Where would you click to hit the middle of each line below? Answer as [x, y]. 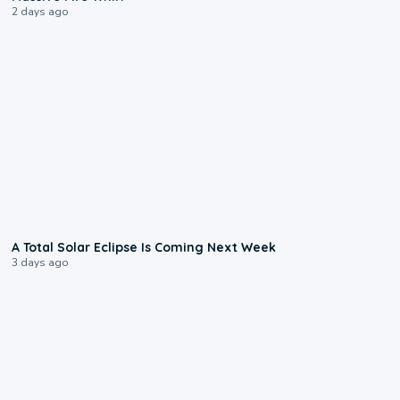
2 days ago [41, 12]
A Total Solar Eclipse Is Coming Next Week [144, 248]
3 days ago [41, 263]
